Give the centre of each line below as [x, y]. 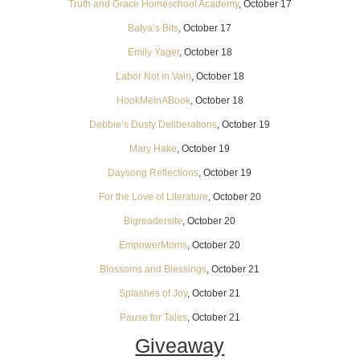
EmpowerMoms [153, 245]
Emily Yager [153, 52]
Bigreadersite [153, 221]
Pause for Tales [153, 317]
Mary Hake [153, 148]
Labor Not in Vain [153, 76]
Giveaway [180, 345]
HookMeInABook [153, 100]
